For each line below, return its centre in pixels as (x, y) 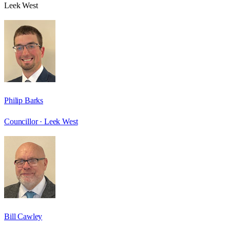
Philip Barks (24, 100)
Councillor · (24, 121)
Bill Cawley (23, 216)
